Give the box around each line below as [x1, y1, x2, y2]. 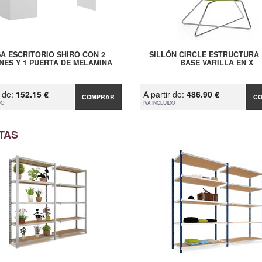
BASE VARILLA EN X [180, 57, 253, 68]
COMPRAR [82, 92, 115, 102]
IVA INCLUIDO [143, 99, 175, 106]
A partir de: [143, 88, 187, 101]
